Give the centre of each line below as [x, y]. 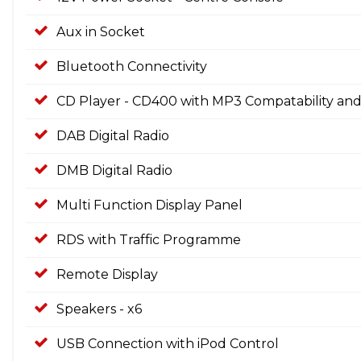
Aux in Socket [101, 31]
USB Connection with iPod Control [168, 343]
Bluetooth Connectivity [132, 66]
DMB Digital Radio [114, 170]
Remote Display [107, 274]
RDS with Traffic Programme [149, 239]
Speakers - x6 [99, 309]
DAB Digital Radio [113, 135]
